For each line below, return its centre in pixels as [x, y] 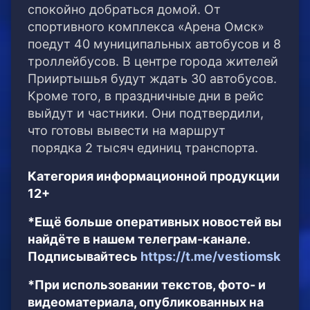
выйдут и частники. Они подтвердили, [146, 113]
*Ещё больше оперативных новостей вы [155, 222]
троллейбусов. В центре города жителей [153, 62]
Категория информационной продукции [154, 176]
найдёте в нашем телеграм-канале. [139, 239]
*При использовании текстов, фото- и [147, 285]
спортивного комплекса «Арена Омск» [146, 27]
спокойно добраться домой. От [124, 10]
